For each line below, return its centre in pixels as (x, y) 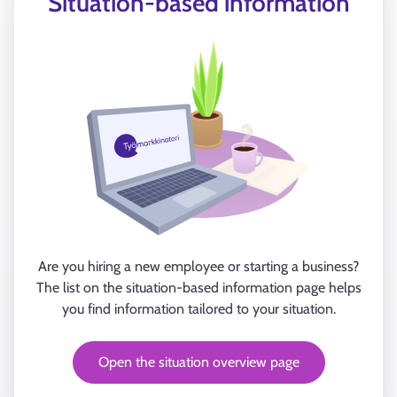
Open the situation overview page (198, 362)
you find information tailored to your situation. (198, 309)
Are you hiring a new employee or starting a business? (198, 266)
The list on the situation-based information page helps (198, 288)
